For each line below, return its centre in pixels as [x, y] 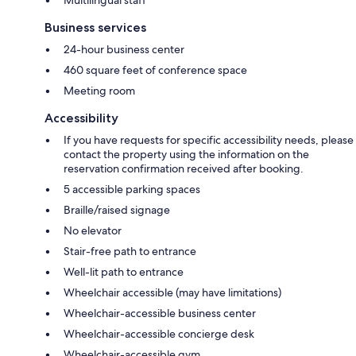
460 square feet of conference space [155, 70]
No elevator [93, 230]
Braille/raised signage [117, 209]
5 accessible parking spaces [132, 189]
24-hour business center [124, 49]
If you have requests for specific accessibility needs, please [209, 139]
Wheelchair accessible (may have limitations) [172, 292]
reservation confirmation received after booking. [184, 168]
